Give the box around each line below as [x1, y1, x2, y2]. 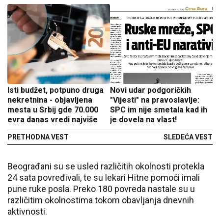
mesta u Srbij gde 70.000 [7, 105, 98, 114]
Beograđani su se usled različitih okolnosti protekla [7, 161, 204, 171]
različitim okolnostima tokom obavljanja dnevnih [7, 195, 194, 205]
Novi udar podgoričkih [110, 85, 191, 95]
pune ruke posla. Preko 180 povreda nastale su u [7, 184, 195, 194]
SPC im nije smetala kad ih [110, 105, 207, 114]
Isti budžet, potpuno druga [7, 85, 104, 95]
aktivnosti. [7, 206, 47, 217]
